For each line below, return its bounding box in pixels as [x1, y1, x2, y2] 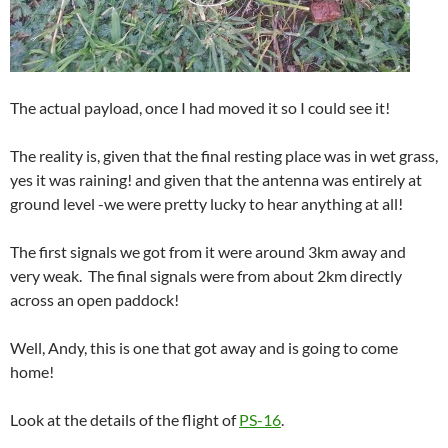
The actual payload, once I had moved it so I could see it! [10, 97, 390, 117]
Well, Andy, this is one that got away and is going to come [10, 337, 398, 357]
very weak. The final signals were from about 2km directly [10, 265, 402, 285]
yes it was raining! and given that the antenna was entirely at [10, 169, 422, 189]
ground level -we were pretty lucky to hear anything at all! [10, 193, 403, 213]
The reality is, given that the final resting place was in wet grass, [10, 145, 438, 165]
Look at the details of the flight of [10, 409, 239, 429]
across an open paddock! [10, 289, 179, 309]
